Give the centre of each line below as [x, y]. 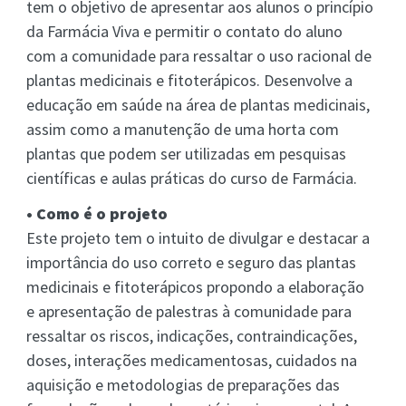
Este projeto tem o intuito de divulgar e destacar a [198, 238]
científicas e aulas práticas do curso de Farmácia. [191, 178]
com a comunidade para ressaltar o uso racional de [198, 56]
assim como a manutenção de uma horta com [182, 129]
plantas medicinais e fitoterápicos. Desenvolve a [189, 80]
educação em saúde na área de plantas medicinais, [198, 105]
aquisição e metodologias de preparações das [183, 385]
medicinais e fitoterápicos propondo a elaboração [195, 287]
